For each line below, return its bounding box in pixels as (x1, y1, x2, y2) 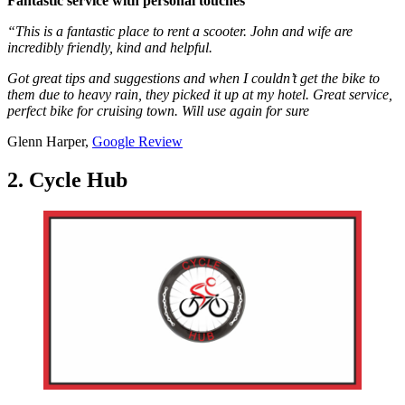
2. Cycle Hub (7, 167, 127, 192)
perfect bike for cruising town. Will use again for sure (7, 102, 309, 118)
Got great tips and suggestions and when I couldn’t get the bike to (7, 70, 380, 86)
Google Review (92, 133, 183, 149)
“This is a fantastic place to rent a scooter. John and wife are (7, 23, 353, 39)
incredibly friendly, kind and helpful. (7, 39, 216, 55)
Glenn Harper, (7, 133, 92, 149)
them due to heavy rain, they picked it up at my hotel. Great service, (7, 86, 392, 102)
